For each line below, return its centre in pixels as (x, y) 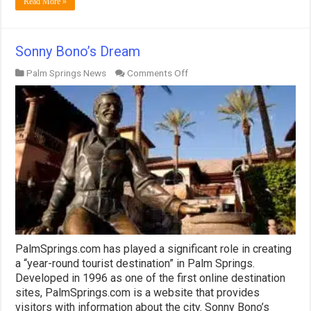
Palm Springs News (67, 73)
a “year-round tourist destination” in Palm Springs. (135, 263)
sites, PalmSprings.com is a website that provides (138, 292)
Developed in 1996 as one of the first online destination (151, 278)
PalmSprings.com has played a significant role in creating (154, 249)
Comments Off (158, 73)
